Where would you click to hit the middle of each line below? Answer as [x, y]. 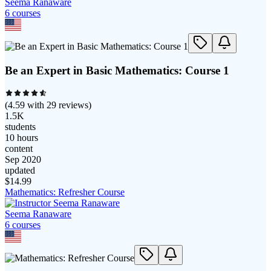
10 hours [21, 138]
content [19, 149]
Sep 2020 [23, 160]
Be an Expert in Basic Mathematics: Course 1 [117, 71]
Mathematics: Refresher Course [65, 192]
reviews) [74, 105]
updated [20, 171]
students [20, 127]
